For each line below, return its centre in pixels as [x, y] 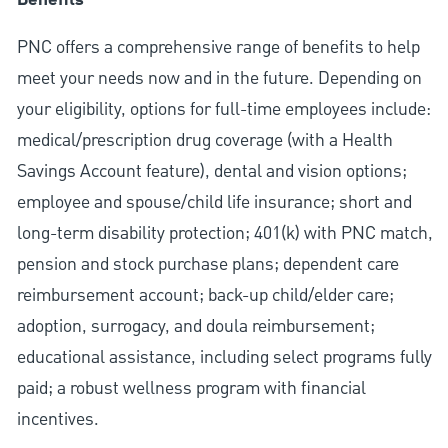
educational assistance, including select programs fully [224, 358]
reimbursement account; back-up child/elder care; [205, 296]
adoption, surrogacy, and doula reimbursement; [195, 327]
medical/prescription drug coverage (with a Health [204, 141]
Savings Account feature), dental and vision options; [211, 172]
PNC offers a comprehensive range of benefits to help [218, 48]
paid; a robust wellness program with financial [191, 389]
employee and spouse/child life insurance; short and [214, 203]
